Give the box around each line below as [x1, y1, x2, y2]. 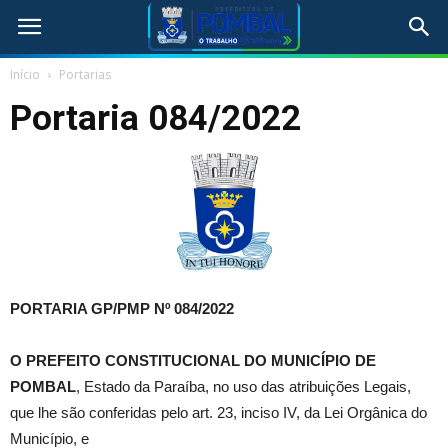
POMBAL [10, 378, 76, 396]
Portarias [59, 66, 111, 83]
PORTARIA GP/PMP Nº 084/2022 [10, 300, 234, 318]
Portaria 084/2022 [10, 98, 301, 139]
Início [10, 66, 40, 83]
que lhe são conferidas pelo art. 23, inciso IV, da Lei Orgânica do [10, 404, 427, 422]
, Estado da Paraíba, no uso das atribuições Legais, [76, 378, 411, 396]
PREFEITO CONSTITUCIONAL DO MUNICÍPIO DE [22, 352, 376, 370]
